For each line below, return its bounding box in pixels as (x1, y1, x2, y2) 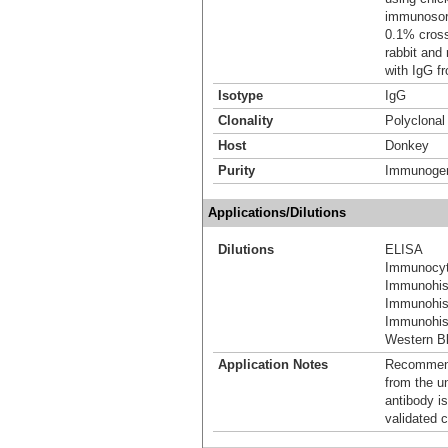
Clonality (218, 112, 273, 128)
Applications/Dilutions (208, 204, 346, 220)
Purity (218, 162, 255, 178)
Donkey (385, 137, 429, 153)
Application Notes (218, 356, 328, 372)
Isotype (218, 87, 263, 103)
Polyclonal (385, 112, 445, 128)
